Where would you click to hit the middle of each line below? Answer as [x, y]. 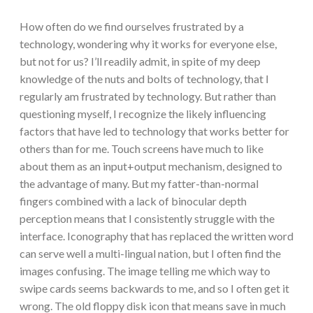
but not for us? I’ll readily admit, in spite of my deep [140, 61]
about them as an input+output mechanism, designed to [151, 166]
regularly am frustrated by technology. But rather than [148, 96]
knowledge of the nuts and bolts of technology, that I [144, 79]
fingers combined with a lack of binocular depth [133, 201]
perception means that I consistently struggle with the [147, 219]
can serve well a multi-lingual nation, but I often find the [150, 254]
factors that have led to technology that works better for [154, 131]
